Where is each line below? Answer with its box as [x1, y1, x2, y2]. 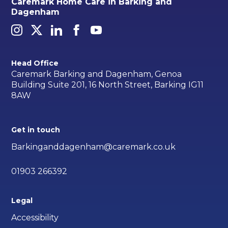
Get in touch [11, 125, 61, 134]
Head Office [11, 59, 59, 68]
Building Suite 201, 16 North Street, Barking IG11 [11, 79, 204, 90]
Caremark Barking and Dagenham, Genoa [11, 69, 182, 79]
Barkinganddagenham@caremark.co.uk [11, 142, 176, 152]
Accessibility [11, 213, 59, 223]
